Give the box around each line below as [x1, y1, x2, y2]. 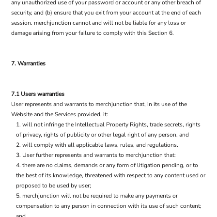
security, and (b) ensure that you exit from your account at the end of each [11, 9, 201, 16]
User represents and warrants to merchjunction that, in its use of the [11, 100, 187, 108]
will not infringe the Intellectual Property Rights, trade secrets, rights [22, 121, 201, 128]
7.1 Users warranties [11, 90, 64, 98]
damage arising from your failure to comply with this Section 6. [11, 29, 174, 37]
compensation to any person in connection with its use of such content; [16, 202, 201, 210]
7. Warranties [11, 60, 46, 67]
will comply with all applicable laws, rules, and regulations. [22, 141, 178, 149]
